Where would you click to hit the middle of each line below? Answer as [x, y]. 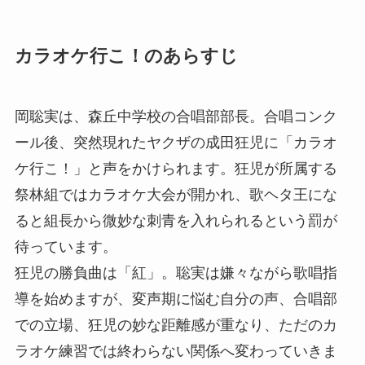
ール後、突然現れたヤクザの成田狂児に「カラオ [176, 143]
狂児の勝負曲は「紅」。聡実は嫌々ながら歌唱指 [176, 273]
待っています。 [66, 247]
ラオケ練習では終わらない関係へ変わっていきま [176, 352]
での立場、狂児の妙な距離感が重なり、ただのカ [176, 325]
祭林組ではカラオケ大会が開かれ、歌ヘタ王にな [176, 195]
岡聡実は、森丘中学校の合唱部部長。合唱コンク [176, 117]
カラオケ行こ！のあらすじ [126, 57]
